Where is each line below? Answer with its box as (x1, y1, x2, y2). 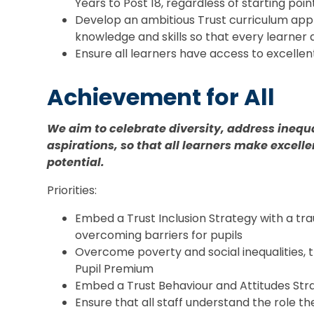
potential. (47, 153, 105, 170)
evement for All (99, 81, 275, 113)
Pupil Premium (75, 260, 154, 277)
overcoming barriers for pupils (75, 226, 243, 243)
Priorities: (47, 182, 97, 198)
